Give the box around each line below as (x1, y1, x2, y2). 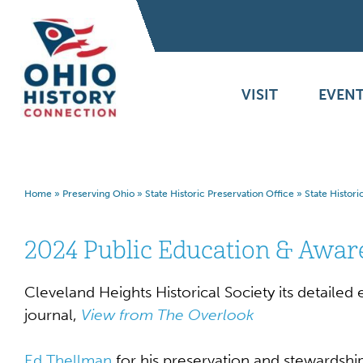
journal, (24, 305, 81, 324)
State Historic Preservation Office (145, 188, 294, 199)
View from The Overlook (81, 305, 254, 324)
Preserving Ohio (62, 188, 135, 199)
